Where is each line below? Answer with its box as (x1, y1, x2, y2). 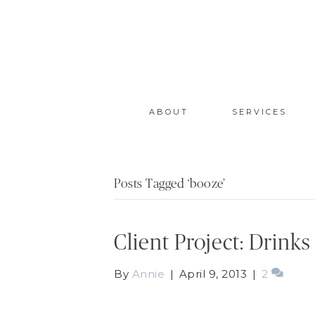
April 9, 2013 (179, 266, 247, 281)
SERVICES (231, 106, 287, 117)
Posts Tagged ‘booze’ (114, 177, 225, 191)
